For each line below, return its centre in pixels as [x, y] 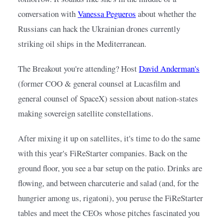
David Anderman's [169, 69]
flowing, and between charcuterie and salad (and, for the [108, 183]
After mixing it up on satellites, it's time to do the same [109, 138]
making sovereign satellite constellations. [86, 113]
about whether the [167, 14]
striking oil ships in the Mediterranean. [82, 44]
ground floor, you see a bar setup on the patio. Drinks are [110, 168]
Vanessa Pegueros [107, 14]
